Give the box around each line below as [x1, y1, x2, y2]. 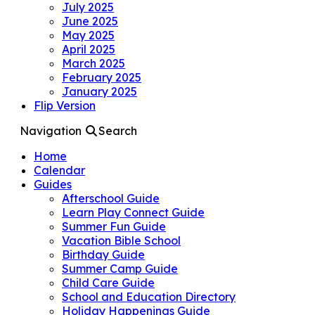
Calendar [34, 162, 85, 177]
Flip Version [34, 98, 96, 112]
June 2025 [62, 13, 118, 28]
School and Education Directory [62, 289, 236, 304]
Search [98, 123, 137, 138]
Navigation [20, 123, 82, 138]
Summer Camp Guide [62, 261, 178, 276]
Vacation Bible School [62, 233, 181, 247]
